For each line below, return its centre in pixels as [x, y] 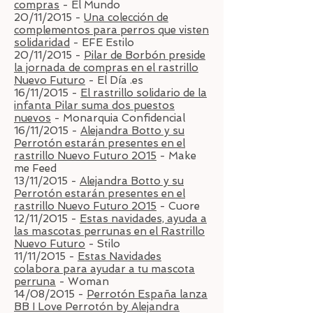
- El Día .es [114, 80]
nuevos [32, 118]
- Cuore [178, 206]
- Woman [84, 282]
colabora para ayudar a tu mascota [104, 269]
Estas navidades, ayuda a [143, 219]
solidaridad [42, 43]
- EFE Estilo [102, 43]
